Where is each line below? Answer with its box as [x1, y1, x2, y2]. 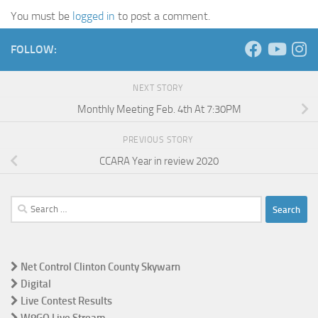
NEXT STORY [133, 83, 185, 94]
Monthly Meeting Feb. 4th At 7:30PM [77, 103, 241, 116]
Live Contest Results [18, 295, 112, 308]
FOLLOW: [11, 43, 57, 57]
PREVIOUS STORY [123, 135, 195, 146]
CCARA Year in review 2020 [99, 155, 219, 168]
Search [10, 197, 40, 211]
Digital [18, 278, 51, 291]
